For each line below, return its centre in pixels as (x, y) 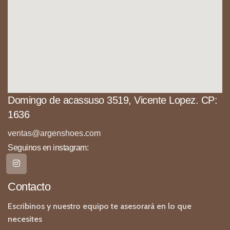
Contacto (29, 187)
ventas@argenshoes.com (54, 133)
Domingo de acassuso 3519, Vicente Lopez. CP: (112, 100)
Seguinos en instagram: (48, 148)
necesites (25, 219)
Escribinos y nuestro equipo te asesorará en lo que (100, 206)
